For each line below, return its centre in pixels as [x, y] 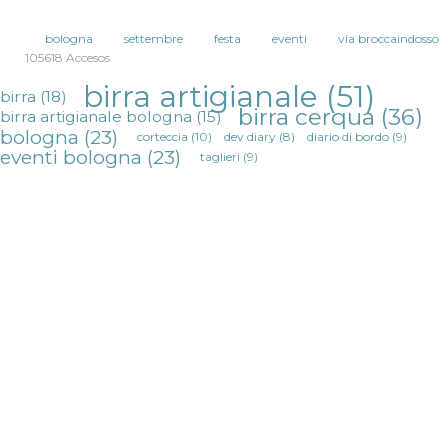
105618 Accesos [67, 58]
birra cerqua [306, 116]
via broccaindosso [388, 39]
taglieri [220, 156]
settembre [153, 39]
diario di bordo [348, 136]
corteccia [163, 136]
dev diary [250, 136]
